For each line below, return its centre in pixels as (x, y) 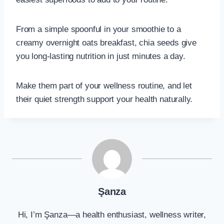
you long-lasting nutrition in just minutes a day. (101, 56)
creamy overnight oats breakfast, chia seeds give (106, 42)
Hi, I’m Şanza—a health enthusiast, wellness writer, (112, 214)
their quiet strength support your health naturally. (104, 99)
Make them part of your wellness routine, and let (104, 85)
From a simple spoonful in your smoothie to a (98, 29)
